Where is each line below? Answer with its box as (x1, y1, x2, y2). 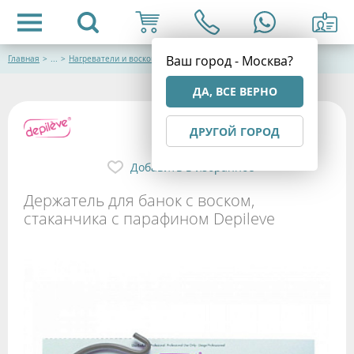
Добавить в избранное (130, 159, 254, 175)
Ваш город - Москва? (166, 52, 293, 70)
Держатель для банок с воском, (24, 189, 254, 211)
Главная (8, 54, 40, 64)
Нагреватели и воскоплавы (69, 54, 176, 64)
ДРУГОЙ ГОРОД (190, 124, 280, 139)
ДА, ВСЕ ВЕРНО (192, 84, 277, 99)
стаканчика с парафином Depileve (24, 207, 275, 229)
